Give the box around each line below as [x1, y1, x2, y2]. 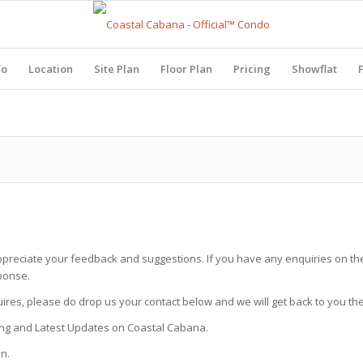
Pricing [233, 62, 271, 76]
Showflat [292, 62, 337, 76]
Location [28, 62, 73, 76]
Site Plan [94, 62, 139, 76]
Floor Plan [160, 62, 212, 76]
